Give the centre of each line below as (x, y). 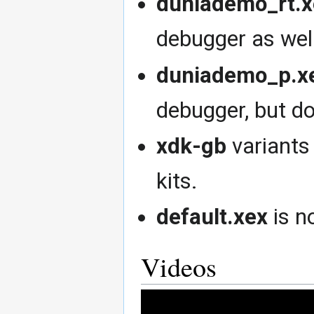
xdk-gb (192, 146)
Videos (179, 267)
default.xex (212, 217)
